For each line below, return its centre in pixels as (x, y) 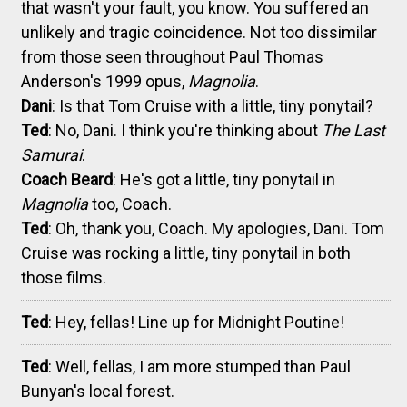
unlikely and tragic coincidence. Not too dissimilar (199, 32)
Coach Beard (67, 179)
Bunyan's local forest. (98, 391)
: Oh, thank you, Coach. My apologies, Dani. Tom (216, 228)
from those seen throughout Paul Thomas (172, 56)
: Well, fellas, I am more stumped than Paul (199, 366)
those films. (64, 277)
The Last (353, 130)
